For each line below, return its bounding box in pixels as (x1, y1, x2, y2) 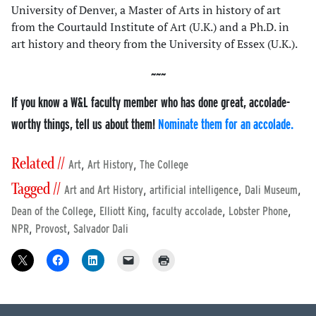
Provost (35, 222, 67, 236)
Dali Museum (245, 183, 298, 197)
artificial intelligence (150, 183, 238, 197)
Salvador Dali (73, 222, 128, 236)
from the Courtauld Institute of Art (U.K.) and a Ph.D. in (11, 19, 289, 35)
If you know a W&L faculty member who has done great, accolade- (11, 93, 290, 111)
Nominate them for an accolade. (158, 115, 293, 133)
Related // (11, 154, 65, 175)
